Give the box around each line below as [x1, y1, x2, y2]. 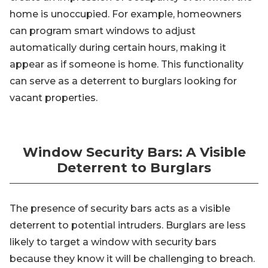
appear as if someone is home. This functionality [10, 59, 243, 71]
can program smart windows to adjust [10, 25, 196, 37]
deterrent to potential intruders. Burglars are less [10, 220, 246, 232]
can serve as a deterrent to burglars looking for [10, 75, 237, 87]
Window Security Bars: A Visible [22, 144, 246, 161]
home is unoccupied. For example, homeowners [10, 8, 242, 20]
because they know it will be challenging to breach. [10, 253, 255, 265]
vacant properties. [10, 92, 98, 104]
